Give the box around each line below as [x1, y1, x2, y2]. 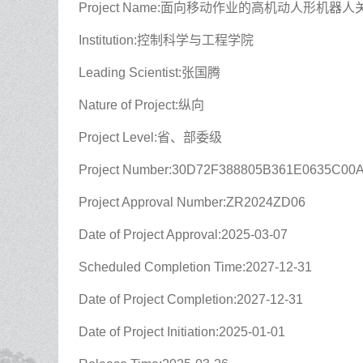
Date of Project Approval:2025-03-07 [79, 228, 288, 241]
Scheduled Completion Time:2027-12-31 [79, 260, 312, 274]
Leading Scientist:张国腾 [79, 66, 220, 79]
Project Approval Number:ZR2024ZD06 [79, 195, 305, 209]
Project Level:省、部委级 [79, 130, 222, 144]
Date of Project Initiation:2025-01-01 [79, 325, 285, 339]
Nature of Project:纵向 [79, 98, 204, 112]
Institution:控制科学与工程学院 [79, 33, 254, 47]
